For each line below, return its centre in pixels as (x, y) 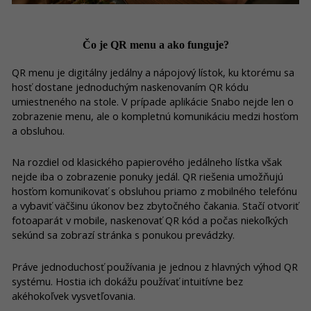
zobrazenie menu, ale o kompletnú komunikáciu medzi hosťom (155, 116)
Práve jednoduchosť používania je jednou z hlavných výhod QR (155, 266)
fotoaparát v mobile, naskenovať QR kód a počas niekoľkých (150, 220)
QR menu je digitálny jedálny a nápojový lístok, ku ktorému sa (153, 72)
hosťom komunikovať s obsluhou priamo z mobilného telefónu (154, 191)
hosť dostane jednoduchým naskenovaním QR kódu (130, 86)
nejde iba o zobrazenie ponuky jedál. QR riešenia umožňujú (148, 177)
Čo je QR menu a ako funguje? (155, 45)
